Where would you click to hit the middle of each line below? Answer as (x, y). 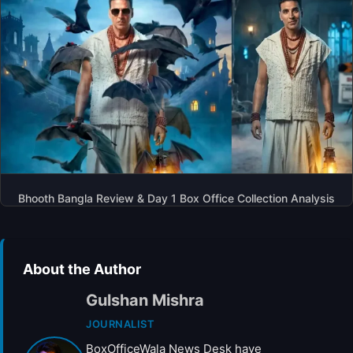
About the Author (82, 269)
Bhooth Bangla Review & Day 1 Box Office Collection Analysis (176, 198)
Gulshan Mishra (145, 300)
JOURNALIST (120, 323)
